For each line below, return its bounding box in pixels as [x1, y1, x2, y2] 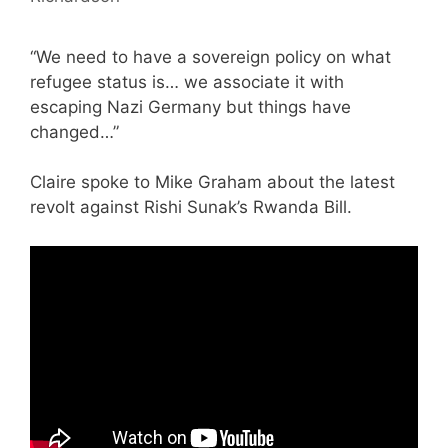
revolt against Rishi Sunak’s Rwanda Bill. [30, 197, 352, 217]
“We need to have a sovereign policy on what [30, 46, 391, 67]
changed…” [30, 121, 119, 142]
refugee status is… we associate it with [30, 71, 344, 92]
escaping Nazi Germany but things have [30, 96, 351, 117]
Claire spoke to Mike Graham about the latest [30, 172, 395, 192]
